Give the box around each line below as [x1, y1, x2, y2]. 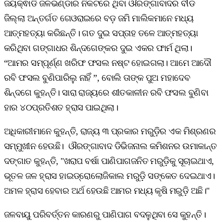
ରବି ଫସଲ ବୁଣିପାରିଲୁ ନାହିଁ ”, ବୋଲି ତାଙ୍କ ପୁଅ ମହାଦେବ [4, 72, 190, 83]
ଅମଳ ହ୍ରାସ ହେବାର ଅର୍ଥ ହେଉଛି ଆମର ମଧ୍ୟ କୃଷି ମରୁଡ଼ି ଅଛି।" [4, 185, 210, 196]
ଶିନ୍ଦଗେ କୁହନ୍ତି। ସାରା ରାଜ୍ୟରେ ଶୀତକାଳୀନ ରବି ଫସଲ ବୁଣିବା [4, 87, 209, 98]
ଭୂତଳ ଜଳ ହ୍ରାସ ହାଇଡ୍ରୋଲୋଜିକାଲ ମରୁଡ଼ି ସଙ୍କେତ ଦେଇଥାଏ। [4, 170, 215, 181]
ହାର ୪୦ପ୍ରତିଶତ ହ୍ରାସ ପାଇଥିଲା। [4, 102, 118, 112]
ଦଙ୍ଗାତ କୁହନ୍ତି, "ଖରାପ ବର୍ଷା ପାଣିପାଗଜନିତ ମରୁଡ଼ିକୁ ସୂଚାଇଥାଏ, [4, 156, 214, 166]
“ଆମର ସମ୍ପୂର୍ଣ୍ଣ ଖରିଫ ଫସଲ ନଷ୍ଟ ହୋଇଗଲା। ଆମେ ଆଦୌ [4, 57, 212, 68]
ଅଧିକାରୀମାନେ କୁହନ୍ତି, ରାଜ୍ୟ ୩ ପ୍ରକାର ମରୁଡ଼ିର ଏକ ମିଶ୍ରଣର [4, 126, 216, 136]
